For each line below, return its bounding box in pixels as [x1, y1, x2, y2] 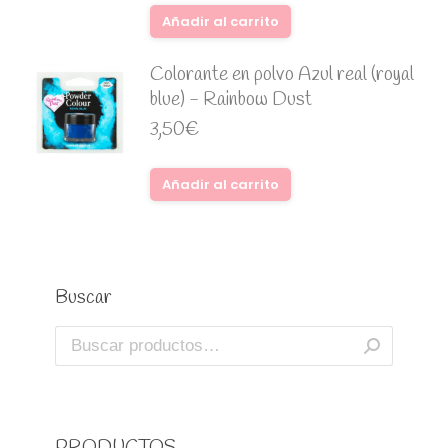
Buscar [55, 284, 112, 311]
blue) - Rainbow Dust [150, 86, 312, 113]
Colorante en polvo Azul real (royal [150, 61, 414, 88]
